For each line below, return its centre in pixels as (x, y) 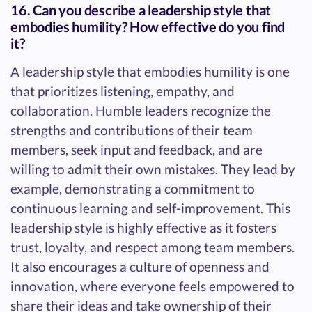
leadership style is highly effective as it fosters (143, 228)
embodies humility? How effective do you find (148, 27)
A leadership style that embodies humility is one (150, 72)
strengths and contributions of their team (132, 130)
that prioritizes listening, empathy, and (123, 91)
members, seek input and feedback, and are (136, 150)
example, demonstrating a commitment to (133, 189)
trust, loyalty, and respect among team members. (153, 247)
